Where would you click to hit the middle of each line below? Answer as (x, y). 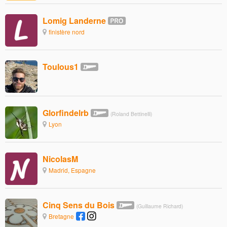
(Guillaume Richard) (160, 206)
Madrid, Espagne (72, 170)
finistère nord (67, 31)
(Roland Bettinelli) (131, 113)
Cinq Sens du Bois (79, 205)
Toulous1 (61, 66)
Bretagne (61, 216)
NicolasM (60, 159)
